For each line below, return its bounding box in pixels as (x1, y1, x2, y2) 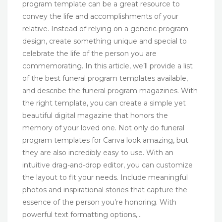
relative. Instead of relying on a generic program (22, 24, 188, 34)
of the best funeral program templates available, (22, 74, 188, 83)
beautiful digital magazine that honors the (22, 111, 168, 120)
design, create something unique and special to (22, 37, 187, 46)
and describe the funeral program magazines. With (22, 86, 198, 96)
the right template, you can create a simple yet (22, 99, 186, 108)
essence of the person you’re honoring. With (22, 198, 176, 207)
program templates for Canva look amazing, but (22, 136, 188, 145)
